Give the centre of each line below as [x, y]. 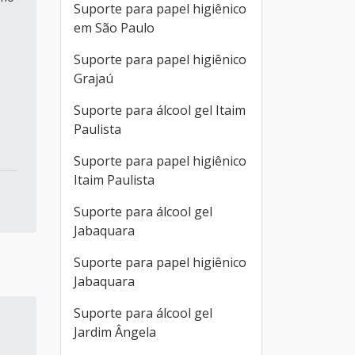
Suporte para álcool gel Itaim [160, 110]
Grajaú [94, 78]
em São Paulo [114, 28]
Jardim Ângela [115, 332]
